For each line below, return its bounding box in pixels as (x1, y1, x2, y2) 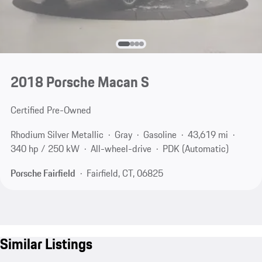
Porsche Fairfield (10, 166, 75, 180)
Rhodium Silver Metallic (10, 127, 104, 142)
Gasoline (143, 127, 177, 142)
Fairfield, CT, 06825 (86, 166, 163, 180)
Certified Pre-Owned (10, 103, 91, 118)
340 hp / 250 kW (10, 142, 80, 156)
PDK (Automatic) (162, 142, 229, 156)
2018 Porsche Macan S (10, 71, 149, 94)
